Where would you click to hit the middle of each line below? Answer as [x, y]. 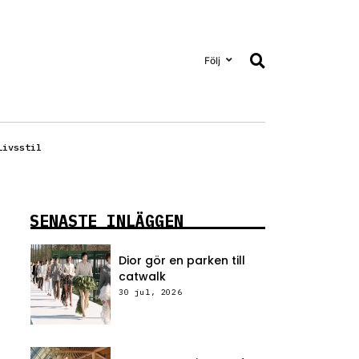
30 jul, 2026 [151, 292]
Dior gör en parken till [182, 261]
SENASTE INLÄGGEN [107, 221]
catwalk [142, 277]
